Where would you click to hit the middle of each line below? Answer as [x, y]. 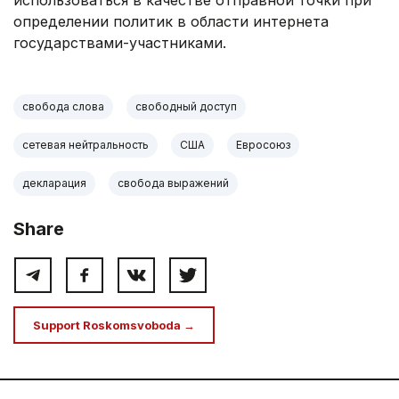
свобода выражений [173, 183]
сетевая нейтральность [85, 145]
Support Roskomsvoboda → [114, 326]
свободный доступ [186, 107]
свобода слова [63, 107]
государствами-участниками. [120, 43]
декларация [54, 183]
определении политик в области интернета [171, 22]
